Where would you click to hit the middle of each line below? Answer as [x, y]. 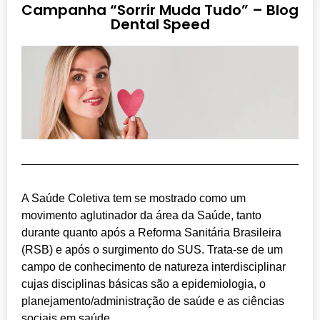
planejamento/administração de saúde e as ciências [153, 301]
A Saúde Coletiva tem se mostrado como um [134, 198]
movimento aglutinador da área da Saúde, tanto [141, 215]
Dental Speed [160, 25]
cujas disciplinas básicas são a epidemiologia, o [144, 284]
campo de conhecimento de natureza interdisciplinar [154, 266]
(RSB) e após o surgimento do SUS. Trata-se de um [152, 249]
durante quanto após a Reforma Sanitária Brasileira [151, 232]
